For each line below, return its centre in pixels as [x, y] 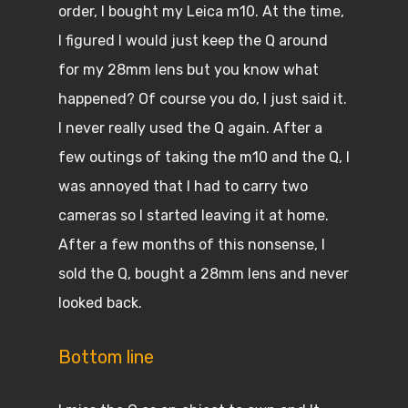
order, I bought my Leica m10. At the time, [201, 11]
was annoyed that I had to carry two [183, 186]
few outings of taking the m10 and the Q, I [204, 157]
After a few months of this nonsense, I [192, 245]
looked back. [102, 303]
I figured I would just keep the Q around [193, 41]
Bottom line [106, 357]
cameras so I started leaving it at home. [194, 215]
